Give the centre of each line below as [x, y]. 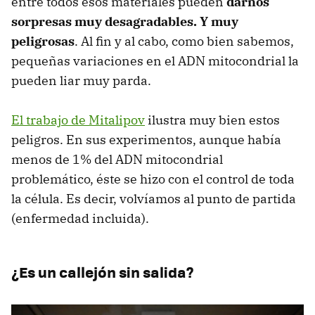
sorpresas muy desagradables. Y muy [125, 22]
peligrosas [43, 41]
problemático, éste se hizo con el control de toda [153, 179]
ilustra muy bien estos [212, 120]
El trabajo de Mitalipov [78, 120]
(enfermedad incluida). [80, 219]
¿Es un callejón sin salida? [103, 272]
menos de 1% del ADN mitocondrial [117, 160]
